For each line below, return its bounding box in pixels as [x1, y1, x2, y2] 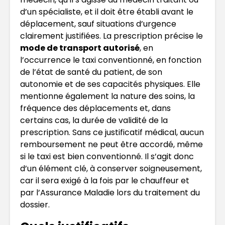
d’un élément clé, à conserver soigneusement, [20, 162, 202, 174]
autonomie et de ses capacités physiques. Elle [20, 78, 200, 90]
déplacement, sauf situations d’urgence [20, 18, 176, 30]
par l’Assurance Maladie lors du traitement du [20, 186, 200, 198]
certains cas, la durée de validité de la [20, 114, 168, 126]
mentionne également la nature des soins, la [20, 90, 195, 102]
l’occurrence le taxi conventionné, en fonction [20, 54, 201, 66]
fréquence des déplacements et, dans [20, 102, 171, 114]
